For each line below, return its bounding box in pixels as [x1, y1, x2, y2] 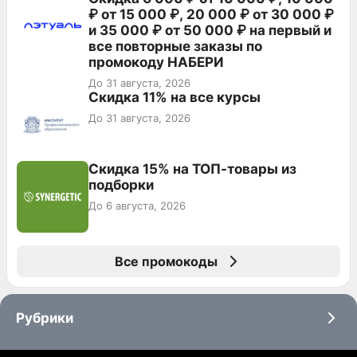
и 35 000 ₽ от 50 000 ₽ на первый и [88, 22, 331, 38]
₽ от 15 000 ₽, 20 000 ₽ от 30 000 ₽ [88, 6, 334, 22]
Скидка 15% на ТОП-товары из [88, 160, 296, 177]
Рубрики [16, 309, 73, 326]
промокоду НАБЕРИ [88, 53, 224, 70]
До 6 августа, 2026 [88, 198, 186, 212]
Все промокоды [114, 253, 218, 269]
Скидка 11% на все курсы [88, 88, 261, 105]
